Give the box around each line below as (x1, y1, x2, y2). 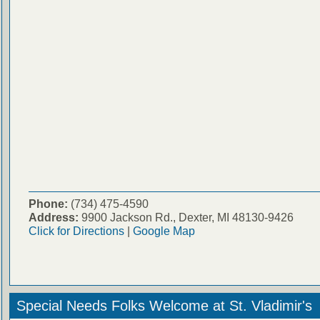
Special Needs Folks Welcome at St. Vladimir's (16, 297, 312, 314)
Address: (28, 210, 79, 224)
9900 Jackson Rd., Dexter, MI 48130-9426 (78, 210, 294, 224)
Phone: (28, 196, 68, 210)
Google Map (132, 224, 195, 237)
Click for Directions (28, 224, 124, 237)
